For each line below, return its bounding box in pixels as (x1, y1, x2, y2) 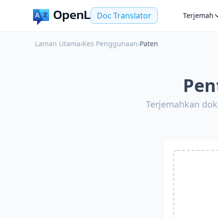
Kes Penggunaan (82, 39, 138, 48)
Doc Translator (97, 10, 151, 21)
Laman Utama (35, 39, 80, 48)
